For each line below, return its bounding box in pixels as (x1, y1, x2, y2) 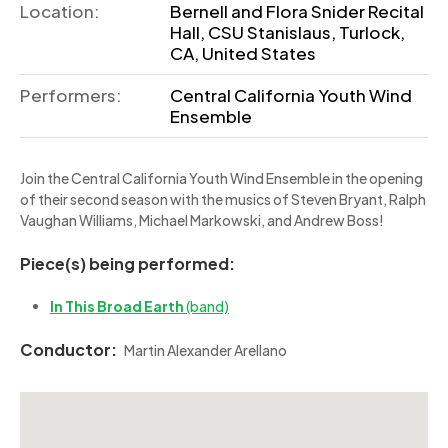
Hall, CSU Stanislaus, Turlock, (170, 21, 405, 43)
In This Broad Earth (50, 297, 186, 315)
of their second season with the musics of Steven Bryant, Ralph (20, 190, 426, 208)
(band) (186, 297, 229, 315)
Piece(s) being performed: (20, 253, 235, 274)
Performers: (20, 84, 122, 106)
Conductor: (20, 339, 117, 360)
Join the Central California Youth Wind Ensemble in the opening (20, 169, 423, 187)
